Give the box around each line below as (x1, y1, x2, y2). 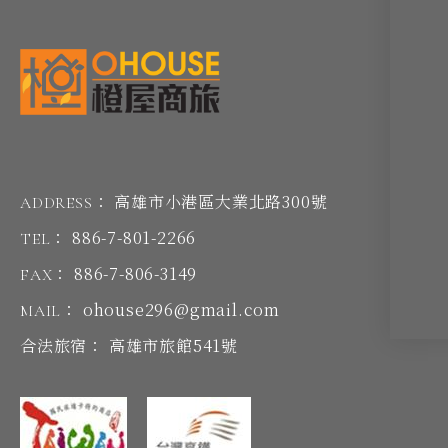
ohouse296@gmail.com (82, 298, 281, 322)
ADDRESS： (20, 193, 110, 214)
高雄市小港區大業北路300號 (114, 190, 328, 214)
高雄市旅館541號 (108, 334, 239, 358)
